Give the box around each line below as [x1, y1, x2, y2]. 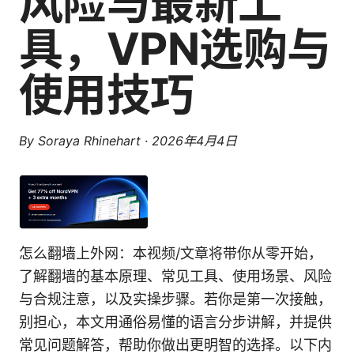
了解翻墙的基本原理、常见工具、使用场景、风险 [19, 268, 332, 285]
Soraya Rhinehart [38, 133, 141, 149]
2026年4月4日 [152, 133, 237, 149]
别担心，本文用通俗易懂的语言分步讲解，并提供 [19, 314, 332, 331]
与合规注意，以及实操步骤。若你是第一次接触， [19, 291, 332, 308]
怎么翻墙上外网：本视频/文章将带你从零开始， [19, 245, 322, 262]
